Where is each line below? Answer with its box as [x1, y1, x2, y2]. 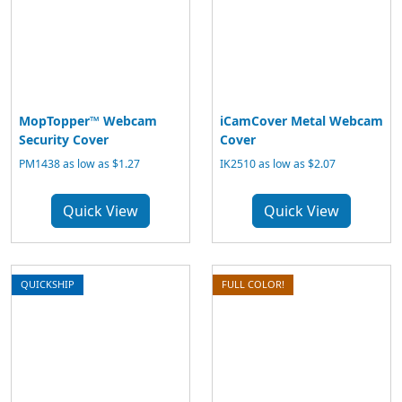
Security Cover [19, 131, 109, 148]
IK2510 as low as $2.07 [220, 156, 336, 171]
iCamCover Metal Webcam [220, 112, 383, 129]
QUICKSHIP [21, 277, 74, 291]
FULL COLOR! [222, 277, 284, 291]
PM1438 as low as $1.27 [19, 156, 140, 171]
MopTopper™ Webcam [19, 112, 157, 129]
